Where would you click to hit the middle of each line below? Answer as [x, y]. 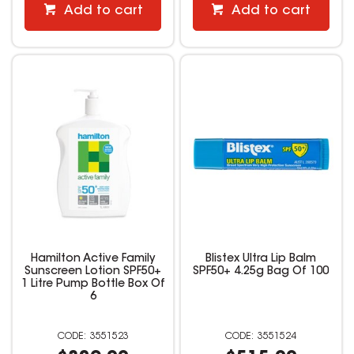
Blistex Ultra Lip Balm [261, 259]
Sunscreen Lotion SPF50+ [93, 271]
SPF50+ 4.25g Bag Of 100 [261, 271]
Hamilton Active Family [93, 259]
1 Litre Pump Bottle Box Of [93, 284]
